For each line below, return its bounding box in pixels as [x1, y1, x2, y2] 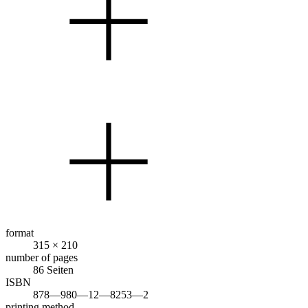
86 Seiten [33, 263, 74, 276]
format [5, 226, 34, 239]
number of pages [5, 251, 78, 263]
